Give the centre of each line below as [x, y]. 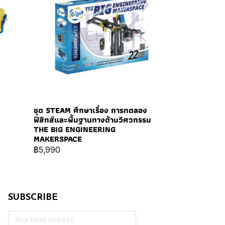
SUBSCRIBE [33, 197]
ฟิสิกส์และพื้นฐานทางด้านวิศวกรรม [92, 120]
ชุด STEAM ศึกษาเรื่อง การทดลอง [90, 110]
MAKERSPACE [58, 139]
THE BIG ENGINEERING [74, 129]
